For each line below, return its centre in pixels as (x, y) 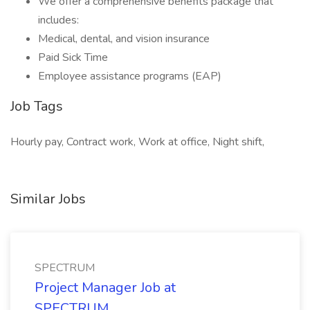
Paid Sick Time (73, 57)
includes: (58, 20)
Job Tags (37, 106)
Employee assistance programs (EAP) (130, 76)
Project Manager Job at (105, 288)
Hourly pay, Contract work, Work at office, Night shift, (137, 142)
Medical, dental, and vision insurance (124, 39)
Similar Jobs (48, 199)
